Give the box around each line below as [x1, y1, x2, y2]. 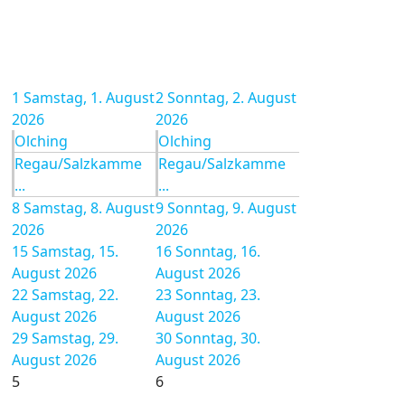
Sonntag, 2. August [167, 88, 297, 108]
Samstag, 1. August [24, 88, 155, 108]
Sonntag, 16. [175, 241, 260, 261]
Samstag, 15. [32, 241, 118, 261]
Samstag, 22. [32, 285, 118, 305]
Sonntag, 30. [175, 328, 260, 348]
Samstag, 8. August [24, 198, 155, 218]
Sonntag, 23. [175, 285, 260, 305]
